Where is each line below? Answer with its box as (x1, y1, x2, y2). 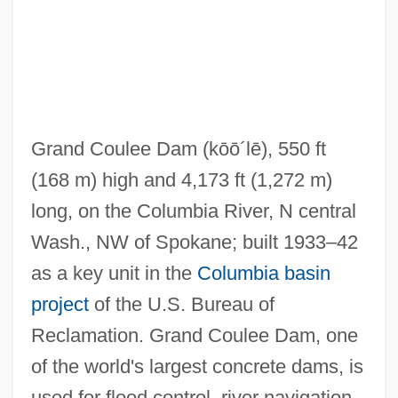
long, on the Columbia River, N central (30, 199, 356, 222)
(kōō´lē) (202, 137, 267, 160)
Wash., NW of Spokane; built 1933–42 (30, 230, 358, 253)
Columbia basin (196, 261, 330, 284)
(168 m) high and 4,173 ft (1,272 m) (30, 168, 332, 191)
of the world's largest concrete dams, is (30, 354, 363, 378)
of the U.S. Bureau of (88, 292, 275, 315)
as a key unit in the (30, 261, 197, 284)
